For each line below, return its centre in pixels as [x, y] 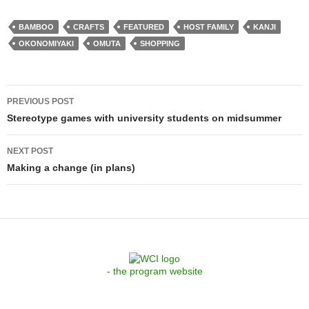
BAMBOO [36, 27]
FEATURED [144, 27]
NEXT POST [30, 151]
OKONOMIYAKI [46, 43]
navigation [51, 120]
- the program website [154, 271]
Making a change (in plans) [71, 167]
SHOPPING [160, 43]
